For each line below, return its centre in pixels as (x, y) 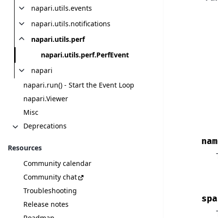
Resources (25, 148)
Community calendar (57, 163)
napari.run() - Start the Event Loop (79, 85)
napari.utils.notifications (71, 24)
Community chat (50, 177)
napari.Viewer (46, 99)
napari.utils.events (61, 8)
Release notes (46, 204)
